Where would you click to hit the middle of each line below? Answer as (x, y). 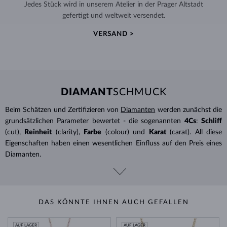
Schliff (212, 121)
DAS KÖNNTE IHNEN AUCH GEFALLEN (113, 202)
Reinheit (38, 132)
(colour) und (125, 132)
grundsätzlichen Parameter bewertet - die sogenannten (93, 121)
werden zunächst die (188, 110)
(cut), (13, 132)
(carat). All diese (196, 132)
